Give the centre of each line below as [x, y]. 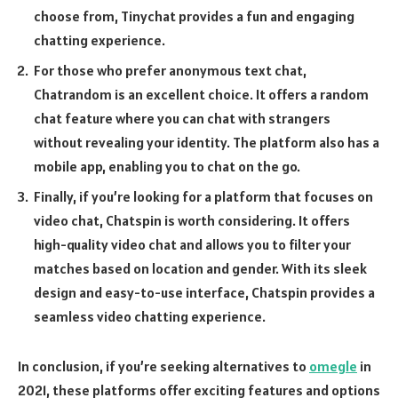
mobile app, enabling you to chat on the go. [167, 167]
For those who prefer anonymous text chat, [170, 71]
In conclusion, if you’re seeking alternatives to [163, 366]
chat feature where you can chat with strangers [182, 119]
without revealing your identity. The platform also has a [207, 143]
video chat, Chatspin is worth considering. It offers [192, 221]
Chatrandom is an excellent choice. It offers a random [201, 95]
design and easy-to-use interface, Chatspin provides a [204, 293]
